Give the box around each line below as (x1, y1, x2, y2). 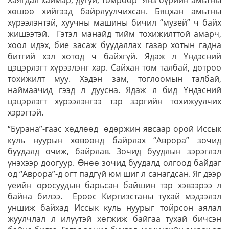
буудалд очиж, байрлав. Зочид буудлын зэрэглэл (8, 146, 221, 157)
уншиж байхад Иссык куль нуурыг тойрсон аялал (8, 202, 221, 213)
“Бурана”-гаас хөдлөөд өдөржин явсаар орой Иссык (8, 123, 221, 134)
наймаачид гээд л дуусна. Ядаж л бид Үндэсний (8, 84, 221, 96)
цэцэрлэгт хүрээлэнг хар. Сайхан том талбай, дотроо (8, 62, 221, 73)
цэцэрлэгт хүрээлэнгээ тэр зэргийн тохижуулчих (8, 96, 221, 107)
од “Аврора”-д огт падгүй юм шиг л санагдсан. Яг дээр (8, 168, 221, 179)
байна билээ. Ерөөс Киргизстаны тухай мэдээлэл (8, 191, 221, 202)
